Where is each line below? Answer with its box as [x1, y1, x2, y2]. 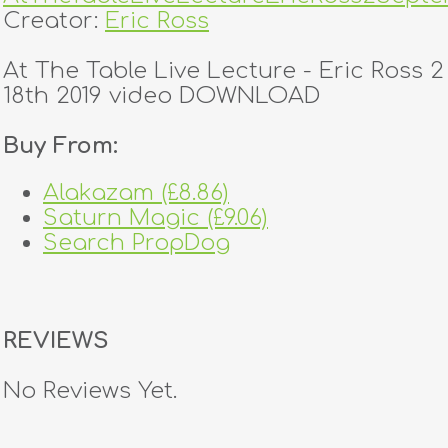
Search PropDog [43, 230, 230, 256]
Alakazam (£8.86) [43, 180, 229, 206]
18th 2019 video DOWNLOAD [3, 83, 320, 108]
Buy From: [3, 133, 118, 158]
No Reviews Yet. [3, 377, 177, 403]
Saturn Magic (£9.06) [43, 205, 268, 231]
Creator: [3, 8, 105, 33]
